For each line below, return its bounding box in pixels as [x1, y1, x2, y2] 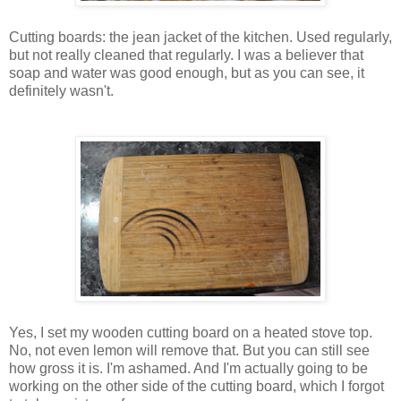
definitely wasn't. [9, 83, 114, 99]
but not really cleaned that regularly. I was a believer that [9, 47, 363, 64]
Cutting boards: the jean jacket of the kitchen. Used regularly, [9, 30, 392, 46]
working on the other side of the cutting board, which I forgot [9, 379, 384, 395]
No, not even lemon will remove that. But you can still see [9, 343, 370, 359]
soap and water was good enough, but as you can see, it [9, 65, 364, 81]
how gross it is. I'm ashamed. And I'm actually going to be [9, 361, 368, 377]
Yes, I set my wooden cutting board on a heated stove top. [9, 325, 372, 341]
